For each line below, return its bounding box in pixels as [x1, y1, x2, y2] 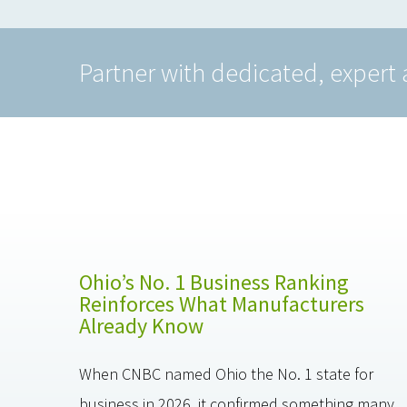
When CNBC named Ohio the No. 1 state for [79, 363, 373, 385]
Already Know [79, 312, 203, 341]
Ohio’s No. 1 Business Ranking [79, 268, 349, 297]
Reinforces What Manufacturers [79, 290, 364, 319]
